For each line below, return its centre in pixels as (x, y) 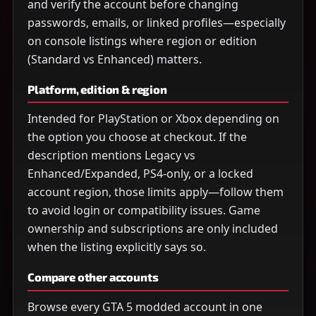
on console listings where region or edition (142, 41)
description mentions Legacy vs (111, 156)
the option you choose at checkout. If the (137, 137)
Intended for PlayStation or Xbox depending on (153, 119)
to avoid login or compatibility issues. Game (144, 211)
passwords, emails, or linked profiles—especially (157, 22)
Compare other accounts (93, 277)
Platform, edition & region (97, 89)
